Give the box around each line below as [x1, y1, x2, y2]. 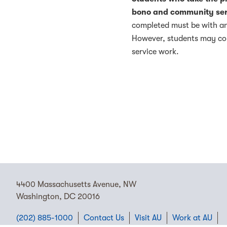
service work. [132, 47, 179, 56]
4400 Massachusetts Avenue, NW [16, 180, 136, 189]
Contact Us [84, 213, 124, 222]
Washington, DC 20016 [16, 192, 100, 201]
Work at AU [172, 213, 212, 222]
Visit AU [135, 213, 162, 222]
